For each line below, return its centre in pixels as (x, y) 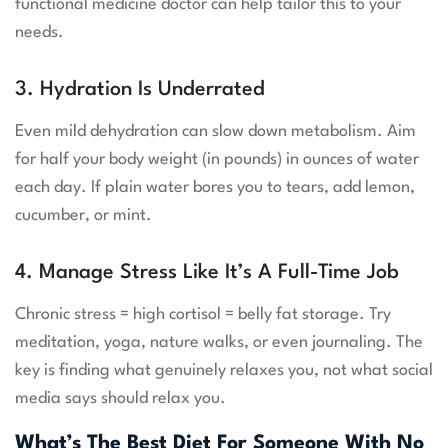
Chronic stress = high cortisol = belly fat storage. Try (203, 315)
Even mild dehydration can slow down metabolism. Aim (215, 132)
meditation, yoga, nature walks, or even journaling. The (219, 343)
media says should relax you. (120, 399)
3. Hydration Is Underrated (140, 90)
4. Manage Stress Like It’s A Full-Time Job (207, 273)
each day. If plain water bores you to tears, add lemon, (215, 188)
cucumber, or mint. (83, 216)
